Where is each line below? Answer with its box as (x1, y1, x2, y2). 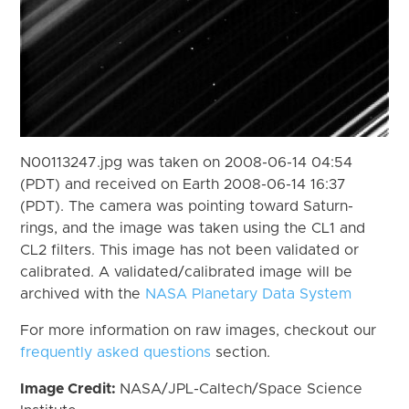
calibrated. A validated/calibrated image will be (20, 264, 353, 279)
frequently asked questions (20, 344, 212, 360)
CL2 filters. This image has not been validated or (20, 242, 360, 257)
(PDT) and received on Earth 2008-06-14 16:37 (20, 176, 347, 192)
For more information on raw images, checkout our (20, 322, 377, 338)
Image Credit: (20, 381, 121, 396)
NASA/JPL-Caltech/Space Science (120, 381, 363, 396)
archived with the (20, 286, 146, 301)
